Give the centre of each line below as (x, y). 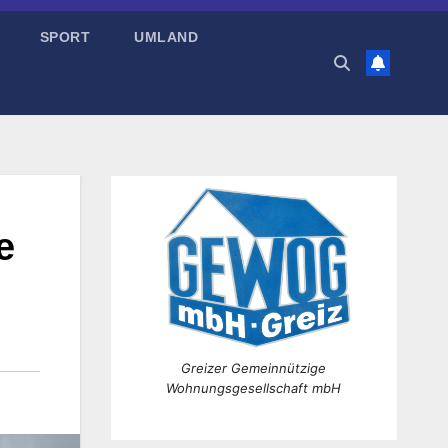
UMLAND (166, 37)
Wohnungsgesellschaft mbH (254, 388)
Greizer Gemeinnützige (254, 368)
